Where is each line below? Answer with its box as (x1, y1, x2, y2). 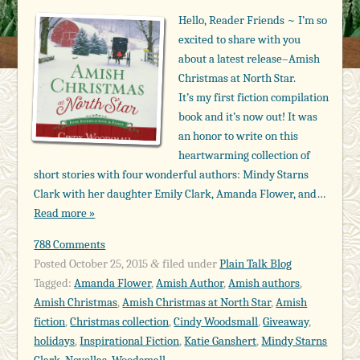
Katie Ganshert (184, 333, 257, 348)
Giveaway (263, 313, 309, 329)
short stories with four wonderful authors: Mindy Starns (34, 166, 309, 182)
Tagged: (34, 275, 72, 290)
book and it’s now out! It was (178, 108, 318, 124)
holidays (34, 333, 76, 348)
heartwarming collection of (178, 147, 311, 162)
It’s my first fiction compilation (178, 89, 329, 104)
